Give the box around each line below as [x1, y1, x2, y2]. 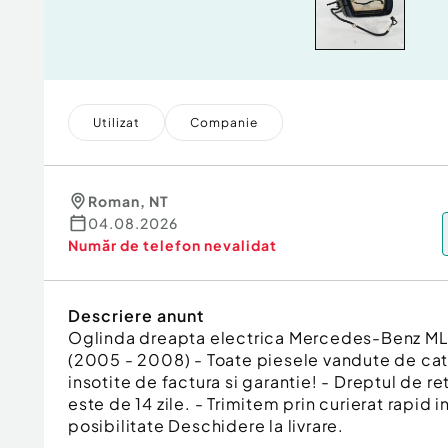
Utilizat [93, 115, 140, 130]
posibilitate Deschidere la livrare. [68, 415, 345, 436]
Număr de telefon [68, 236, 201, 254]
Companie [190, 115, 258, 130]
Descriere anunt [68, 305, 204, 326]
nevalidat [204, 236, 277, 254]
